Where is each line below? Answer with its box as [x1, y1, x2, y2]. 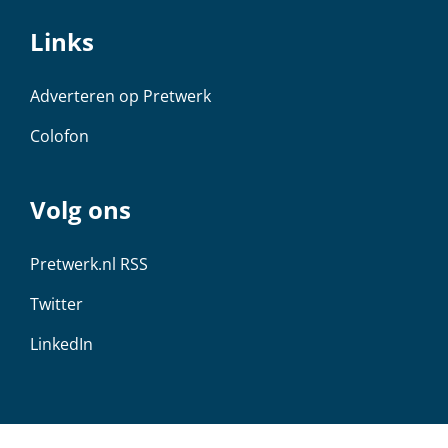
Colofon [30, 124, 89, 147]
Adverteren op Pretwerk [30, 84, 211, 107]
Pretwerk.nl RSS [30, 252, 148, 275]
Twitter [30, 292, 83, 315]
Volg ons [30, 192, 131, 226]
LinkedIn [30, 332, 93, 355]
